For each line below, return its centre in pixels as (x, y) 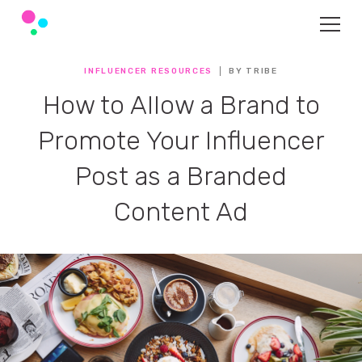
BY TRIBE (253, 71)
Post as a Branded (181, 176)
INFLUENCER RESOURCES (149, 71)
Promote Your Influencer (181, 141)
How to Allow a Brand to (181, 105)
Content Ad (181, 212)
